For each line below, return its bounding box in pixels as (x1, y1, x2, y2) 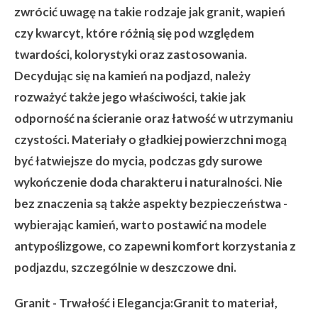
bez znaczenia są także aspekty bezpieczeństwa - (14, 196, 287, 211)
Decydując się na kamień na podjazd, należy (14, 68, 251, 83)
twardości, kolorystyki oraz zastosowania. (14, 47, 247, 62)
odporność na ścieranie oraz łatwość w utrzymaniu (14, 111, 293, 126)
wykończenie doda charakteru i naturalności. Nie (14, 175, 283, 190)
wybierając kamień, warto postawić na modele (14, 217, 267, 232)
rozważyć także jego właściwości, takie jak (14, 89, 246, 104)
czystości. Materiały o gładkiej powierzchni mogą (14, 132, 287, 147)
